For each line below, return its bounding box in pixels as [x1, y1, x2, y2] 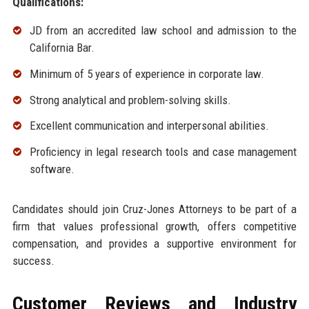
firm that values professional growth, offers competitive [12, 219, 297, 234]
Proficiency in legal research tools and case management [29, 145, 297, 159]
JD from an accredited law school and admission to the [29, 23, 297, 38]
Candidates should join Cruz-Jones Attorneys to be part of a [12, 202, 297, 217]
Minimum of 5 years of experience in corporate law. [29, 66, 264, 81]
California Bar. [29, 41, 94, 55]
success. [12, 254, 54, 268]
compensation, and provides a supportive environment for [12, 237, 297, 251]
